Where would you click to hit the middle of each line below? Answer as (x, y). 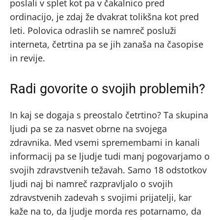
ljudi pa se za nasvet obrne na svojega (88, 128)
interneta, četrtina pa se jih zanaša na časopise (107, 44)
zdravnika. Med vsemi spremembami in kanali (105, 142)
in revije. (27, 58)
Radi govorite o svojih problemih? (108, 89)
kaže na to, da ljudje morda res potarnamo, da (106, 211)
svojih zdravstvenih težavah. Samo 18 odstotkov (108, 170)
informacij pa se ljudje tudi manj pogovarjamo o (110, 156)
